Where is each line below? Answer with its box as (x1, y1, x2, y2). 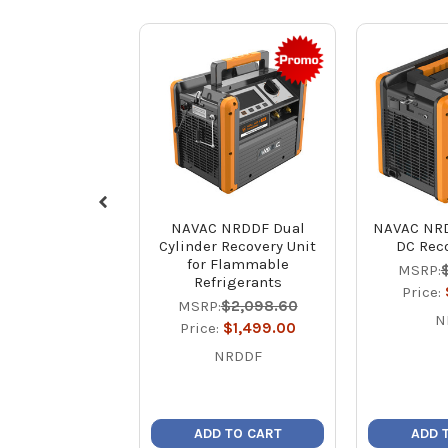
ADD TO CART (193, 424, 282, 442)
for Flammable (186, 254, 289, 273)
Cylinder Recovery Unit (159, 236, 317, 255)
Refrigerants (193, 272, 282, 291)
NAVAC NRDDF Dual (170, 218, 305, 237)
